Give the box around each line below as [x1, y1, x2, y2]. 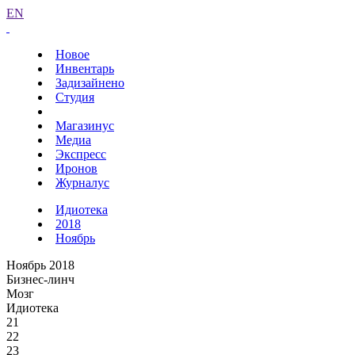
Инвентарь [55, 62, 114, 75]
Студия [55, 90, 94, 104]
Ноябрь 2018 [6, 258, 74, 272]
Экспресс [55, 147, 106, 161]
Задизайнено [55, 76, 124, 90]
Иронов [55, 162, 97, 175]
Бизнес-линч [6, 273, 74, 286]
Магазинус [55, 119, 114, 132]
